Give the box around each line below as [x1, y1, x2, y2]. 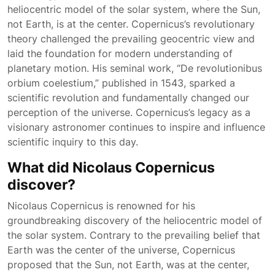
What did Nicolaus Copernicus [7, 158, 215, 176]
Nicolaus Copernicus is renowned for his [7, 199, 195, 212]
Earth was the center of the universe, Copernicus [7, 244, 235, 256]
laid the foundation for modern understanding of [7, 47, 233, 60]
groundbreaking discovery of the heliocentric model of [7, 214, 262, 227]
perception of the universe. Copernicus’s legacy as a [7, 106, 250, 118]
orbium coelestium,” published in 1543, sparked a [7, 77, 235, 89]
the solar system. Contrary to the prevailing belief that [7, 229, 260, 241]
